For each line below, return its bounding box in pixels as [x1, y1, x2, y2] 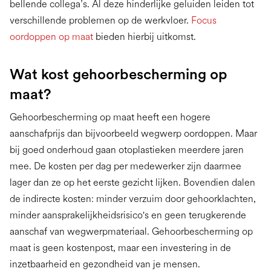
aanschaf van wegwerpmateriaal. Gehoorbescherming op [10, 226, 253, 238]
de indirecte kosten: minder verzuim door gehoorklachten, [10, 193, 256, 205]
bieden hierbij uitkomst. [93, 31, 196, 43]
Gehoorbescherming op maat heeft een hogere [10, 111, 211, 123]
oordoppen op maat [10, 31, 93, 43]
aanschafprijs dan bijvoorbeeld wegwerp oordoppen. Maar [10, 128, 257, 140]
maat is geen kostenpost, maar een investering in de [10, 242, 231, 254]
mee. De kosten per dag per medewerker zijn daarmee [10, 160, 241, 172]
